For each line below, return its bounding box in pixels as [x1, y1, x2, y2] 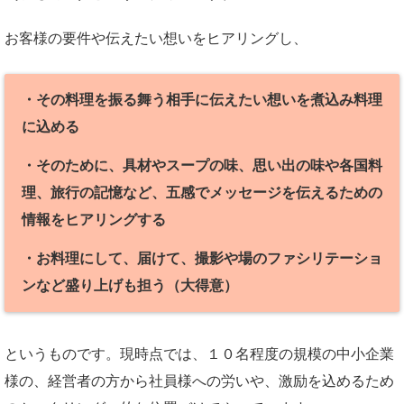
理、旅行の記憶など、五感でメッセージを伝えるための [21, 184, 382, 200]
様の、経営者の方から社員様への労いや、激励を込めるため [5, 372, 394, 389]
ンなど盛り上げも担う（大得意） [21, 277, 238, 293]
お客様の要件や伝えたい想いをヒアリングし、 [5, 31, 308, 47]
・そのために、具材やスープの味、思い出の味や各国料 [21, 157, 382, 173]
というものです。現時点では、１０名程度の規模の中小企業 [5, 345, 394, 362]
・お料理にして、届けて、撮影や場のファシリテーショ [21, 250, 382, 266]
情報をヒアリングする [21, 211, 166, 227]
